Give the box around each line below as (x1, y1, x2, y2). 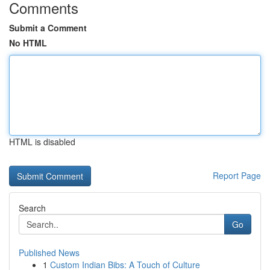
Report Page (213, 169, 261, 181)
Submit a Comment (9, 22, 87, 34)
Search (19, 202, 46, 214)
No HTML (9, 37, 47, 49)
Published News (19, 246, 80, 259)
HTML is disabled (9, 136, 75, 148)
